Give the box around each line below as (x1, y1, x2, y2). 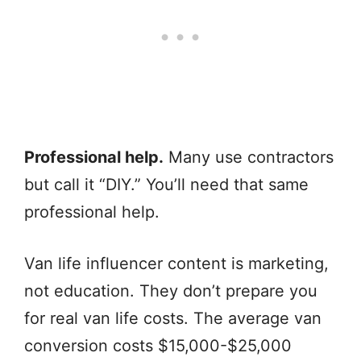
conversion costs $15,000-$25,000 (24, 336, 292, 356)
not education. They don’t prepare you (24, 281, 317, 301)
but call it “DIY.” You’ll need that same (24, 175, 309, 195)
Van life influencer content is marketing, (24, 254, 329, 274)
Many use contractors (164, 147, 334, 168)
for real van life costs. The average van (24, 309, 322, 329)
